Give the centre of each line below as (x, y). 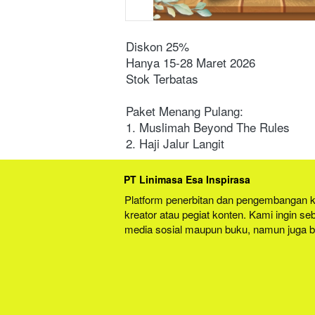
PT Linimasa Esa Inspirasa (187, 180)
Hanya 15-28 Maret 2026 (191, 63)
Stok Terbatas (162, 79)
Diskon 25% (157, 46)
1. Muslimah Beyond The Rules (208, 127)
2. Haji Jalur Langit (175, 143)
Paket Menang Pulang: (185, 111)
